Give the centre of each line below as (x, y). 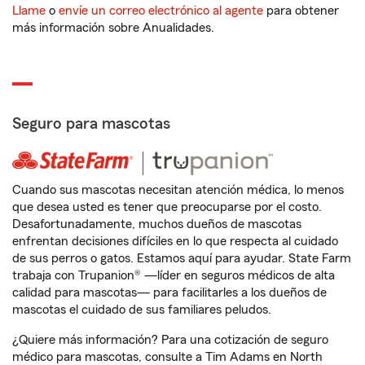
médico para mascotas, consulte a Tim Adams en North (167, 357)
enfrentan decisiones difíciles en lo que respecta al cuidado (175, 241)
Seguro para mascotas (91, 124)
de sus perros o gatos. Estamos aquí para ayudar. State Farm (182, 258)
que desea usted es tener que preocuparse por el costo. (167, 207)
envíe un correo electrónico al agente (161, 11)
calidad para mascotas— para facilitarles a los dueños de (169, 292)
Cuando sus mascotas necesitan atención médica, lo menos (178, 190)
